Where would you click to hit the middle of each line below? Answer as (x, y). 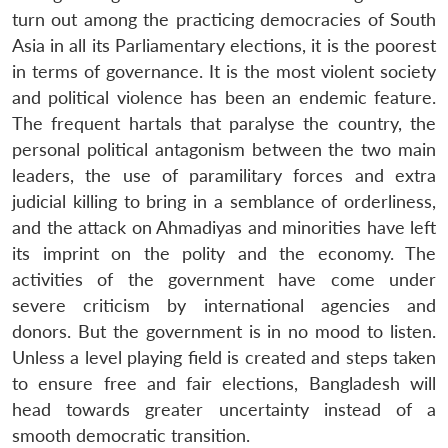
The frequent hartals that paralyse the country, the (224, 123)
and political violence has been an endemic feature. (224, 97)
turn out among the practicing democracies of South (224, 19)
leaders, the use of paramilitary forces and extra (224, 175)
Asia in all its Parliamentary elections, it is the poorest (224, 45)
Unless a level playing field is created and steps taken (224, 357)
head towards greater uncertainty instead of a (224, 409)
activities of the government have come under (224, 279)
